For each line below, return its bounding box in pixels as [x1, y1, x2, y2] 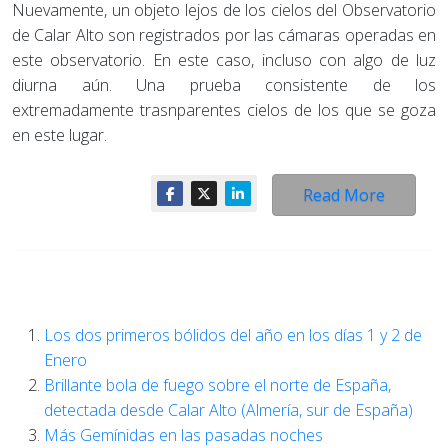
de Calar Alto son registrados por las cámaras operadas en [12, 24, 436, 46]
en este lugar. [12, 124, 107, 146]
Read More [303, 184, 385, 206]
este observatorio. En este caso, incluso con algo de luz [12, 49, 436, 71]
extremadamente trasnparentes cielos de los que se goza [12, 99, 436, 121]
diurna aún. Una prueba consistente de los [12, 74, 436, 96]
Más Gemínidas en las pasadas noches [44, 424, 323, 446]
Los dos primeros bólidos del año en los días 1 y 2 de [44, 324, 422, 346]
